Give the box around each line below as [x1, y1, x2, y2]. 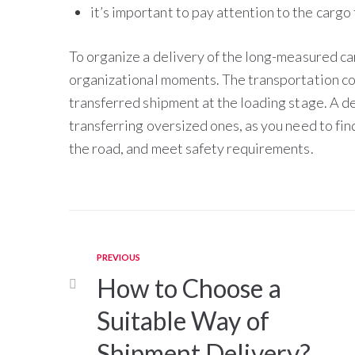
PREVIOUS [97, 252, 141, 262]
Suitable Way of [97, 305, 269, 336]
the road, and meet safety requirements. [69, 139, 314, 157]
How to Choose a [97, 273, 281, 303]
